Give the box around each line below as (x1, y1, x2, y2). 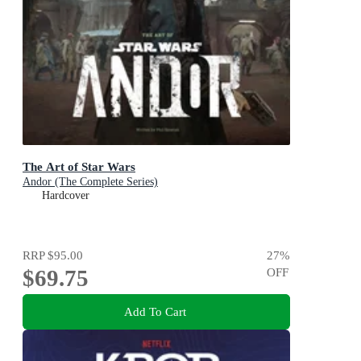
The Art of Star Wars (23, 159, 135, 173)
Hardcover (42, 189, 89, 201)
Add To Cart (123, 305, 186, 319)
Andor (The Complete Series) (23, 175, 158, 188)
